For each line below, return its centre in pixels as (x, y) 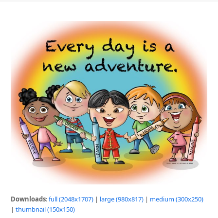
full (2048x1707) (71, 199)
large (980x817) (122, 199)
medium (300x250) (177, 199)
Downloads (28, 199)
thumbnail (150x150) (45, 209)
